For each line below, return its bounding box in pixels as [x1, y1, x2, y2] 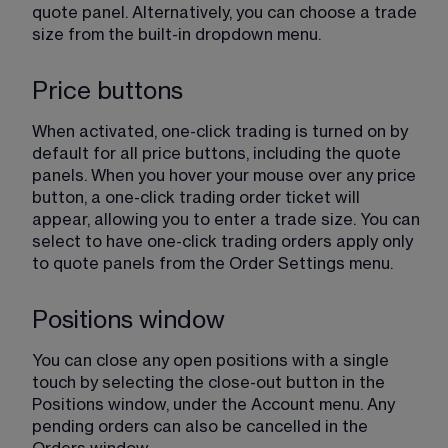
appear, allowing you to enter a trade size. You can [32, 212, 424, 228]
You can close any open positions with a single [32, 353, 393, 369]
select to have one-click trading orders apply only [32, 234, 417, 250]
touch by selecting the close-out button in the [32, 375, 389, 391]
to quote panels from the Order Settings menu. [32, 256, 393, 272]
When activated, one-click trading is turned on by [32, 124, 412, 140]
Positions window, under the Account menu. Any [32, 397, 399, 413]
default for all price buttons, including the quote [32, 146, 405, 162]
